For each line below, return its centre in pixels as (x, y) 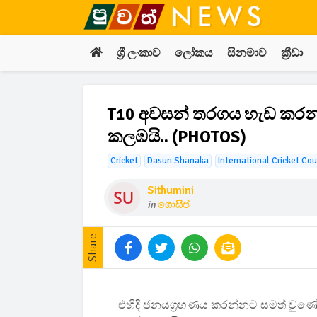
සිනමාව (247, 53)
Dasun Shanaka (178, 161)
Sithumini (171, 190)
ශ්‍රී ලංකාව (139, 53)
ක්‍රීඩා (292, 53)
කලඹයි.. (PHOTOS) (177, 137)
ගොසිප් (173, 205)
